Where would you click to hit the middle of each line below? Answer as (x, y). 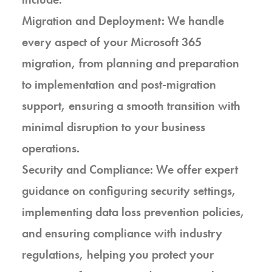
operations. (51, 148)
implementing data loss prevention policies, (133, 212)
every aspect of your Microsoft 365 (112, 42)
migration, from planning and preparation (131, 63)
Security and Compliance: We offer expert (130, 169)
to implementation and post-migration (119, 84)
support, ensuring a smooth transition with (131, 106)
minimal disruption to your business (114, 127)
